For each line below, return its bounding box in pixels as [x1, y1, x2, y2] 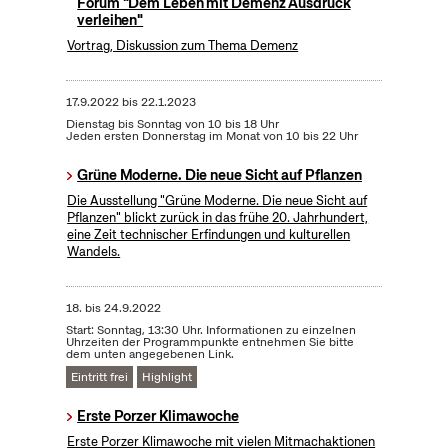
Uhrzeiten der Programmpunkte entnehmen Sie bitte [65, 334, 354, 351]
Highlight [141, 369, 192, 386]
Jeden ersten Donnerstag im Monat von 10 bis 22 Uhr [65, 128, 358, 145]
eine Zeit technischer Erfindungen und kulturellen [67, 226, 351, 244]
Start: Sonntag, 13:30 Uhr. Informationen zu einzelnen [65, 322, 356, 339]
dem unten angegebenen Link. [65, 346, 234, 363]
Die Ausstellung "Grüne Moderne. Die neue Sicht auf [67, 192, 368, 210]
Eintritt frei [70, 369, 128, 386]
